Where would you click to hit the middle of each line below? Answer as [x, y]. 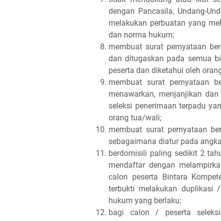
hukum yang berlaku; [145, 200]
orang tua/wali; [135, 117]
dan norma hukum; [141, 35]
